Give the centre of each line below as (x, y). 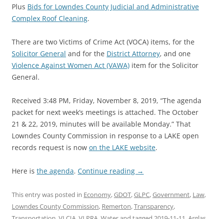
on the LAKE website (122, 147)
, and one (175, 54)
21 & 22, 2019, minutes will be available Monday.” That (101, 124)
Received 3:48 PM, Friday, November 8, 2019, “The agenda (107, 100)
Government (171, 195)
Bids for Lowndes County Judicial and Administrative (113, 7)
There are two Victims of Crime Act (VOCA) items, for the (103, 42)
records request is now (50, 147)
